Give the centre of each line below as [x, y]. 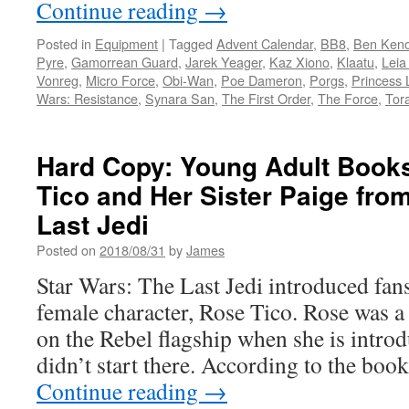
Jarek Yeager [224, 62]
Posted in [64, 43]
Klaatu [356, 62]
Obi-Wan [188, 80]
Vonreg [58, 80]
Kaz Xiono [299, 62]
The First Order [266, 98]
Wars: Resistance [87, 98]
